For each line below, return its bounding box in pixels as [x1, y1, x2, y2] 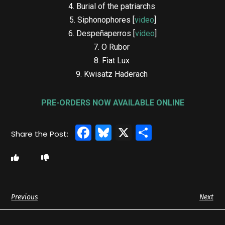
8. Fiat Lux [93, 55, 132, 65]
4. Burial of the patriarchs [68, 1, 157, 11]
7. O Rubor [93, 42, 132, 52]
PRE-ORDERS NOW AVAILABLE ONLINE [41, 97, 184, 107]
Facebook [91, 121, 168, 144]
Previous [11, 192, 38, 201]
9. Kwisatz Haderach [75, 69, 150, 79]
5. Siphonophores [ [69, 15, 135, 25]
